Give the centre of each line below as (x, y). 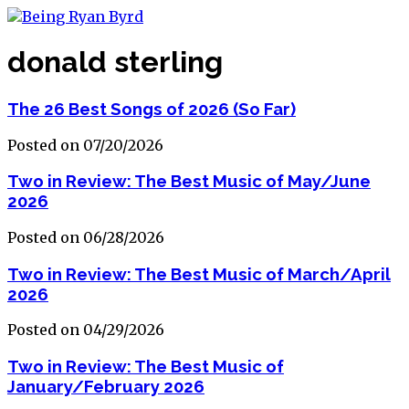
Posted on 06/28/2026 (86, 238)
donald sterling (115, 62)
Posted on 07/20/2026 (85, 145)
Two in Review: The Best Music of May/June (189, 181)
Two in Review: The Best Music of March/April (199, 273)
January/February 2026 (106, 387)
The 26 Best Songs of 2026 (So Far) (152, 108)
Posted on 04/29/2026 (86, 330)
